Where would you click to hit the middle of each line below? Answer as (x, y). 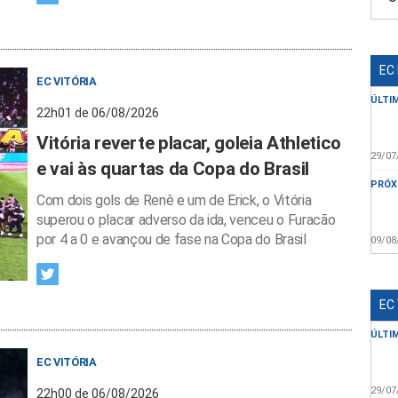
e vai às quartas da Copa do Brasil (173, 169)
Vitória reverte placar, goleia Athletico (189, 143)
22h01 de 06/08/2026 (98, 113)
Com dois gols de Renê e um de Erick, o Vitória (174, 200)
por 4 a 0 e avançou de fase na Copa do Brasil (171, 239)
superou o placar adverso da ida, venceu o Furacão (186, 220)
